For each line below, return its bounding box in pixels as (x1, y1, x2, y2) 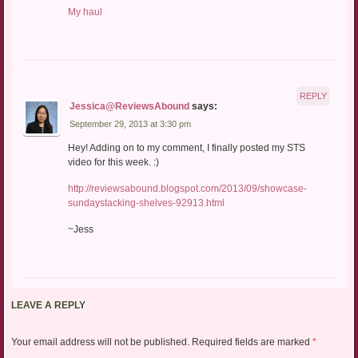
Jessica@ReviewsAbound (69, 100, 189, 112)
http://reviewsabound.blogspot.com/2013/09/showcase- (67, 183, 307, 195)
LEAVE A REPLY (10, 300, 86, 312)
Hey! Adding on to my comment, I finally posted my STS (67, 142, 305, 154)
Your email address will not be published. (10, 336, 189, 348)
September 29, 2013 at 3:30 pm (69, 118, 191, 129)
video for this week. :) (67, 157, 159, 169)
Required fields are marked (191, 336, 312, 348)
